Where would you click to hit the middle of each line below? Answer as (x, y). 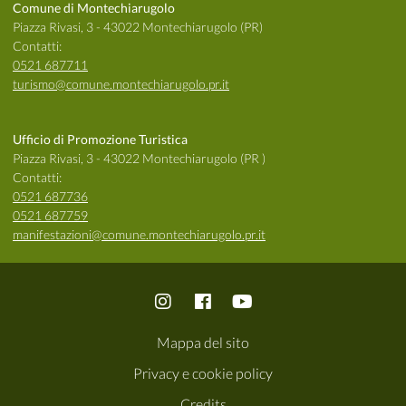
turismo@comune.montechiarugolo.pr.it (121, 84)
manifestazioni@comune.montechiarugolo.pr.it (139, 235)
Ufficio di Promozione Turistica (100, 140)
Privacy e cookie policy (203, 373)
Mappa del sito (203, 343)
